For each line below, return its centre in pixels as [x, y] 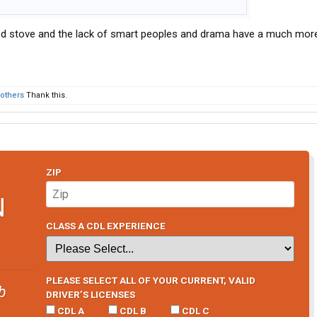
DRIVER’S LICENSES [90, 294]
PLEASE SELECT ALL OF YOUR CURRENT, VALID [150, 280]
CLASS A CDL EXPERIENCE [105, 226]
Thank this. [46, 95]
